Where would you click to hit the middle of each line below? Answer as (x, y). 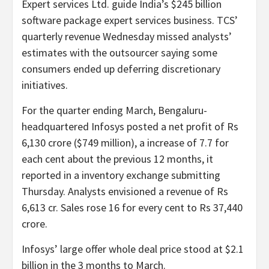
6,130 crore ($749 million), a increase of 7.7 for (125, 142)
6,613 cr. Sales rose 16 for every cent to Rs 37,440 (132, 207)
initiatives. (45, 85)
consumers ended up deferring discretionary (121, 68)
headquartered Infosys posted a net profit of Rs (130, 126)
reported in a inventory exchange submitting (121, 175)
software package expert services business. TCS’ (130, 20)
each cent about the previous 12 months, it (117, 159)
